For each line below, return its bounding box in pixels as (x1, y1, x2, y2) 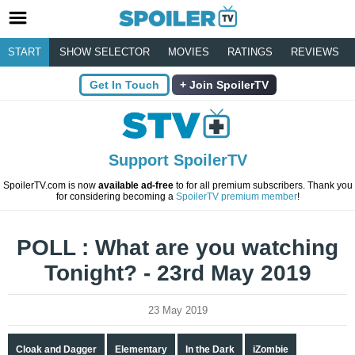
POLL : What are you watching (17, 235, 338, 261)
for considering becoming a (55, 191, 176, 203)
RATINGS (227, 46, 273, 58)
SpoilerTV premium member (175, 191, 297, 203)
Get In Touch (89, 78, 159, 91)
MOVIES (168, 46, 209, 58)
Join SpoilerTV (185, 78, 269, 91)
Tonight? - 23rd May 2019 (44, 261, 311, 286)
